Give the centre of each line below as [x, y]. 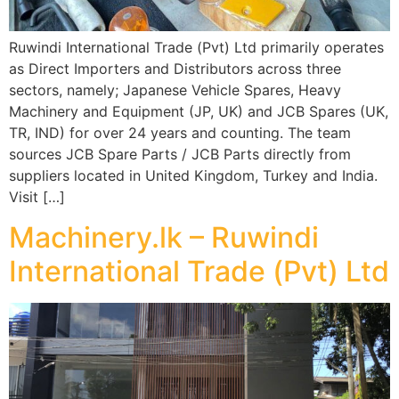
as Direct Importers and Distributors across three [175, 69]
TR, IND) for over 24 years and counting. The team [180, 133]
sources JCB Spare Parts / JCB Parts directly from [180, 155]
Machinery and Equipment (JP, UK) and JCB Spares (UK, [199, 112]
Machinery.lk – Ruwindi [164, 237]
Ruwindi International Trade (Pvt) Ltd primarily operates [196, 48]
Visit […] [37, 197]
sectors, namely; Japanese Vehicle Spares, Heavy [175, 90]
